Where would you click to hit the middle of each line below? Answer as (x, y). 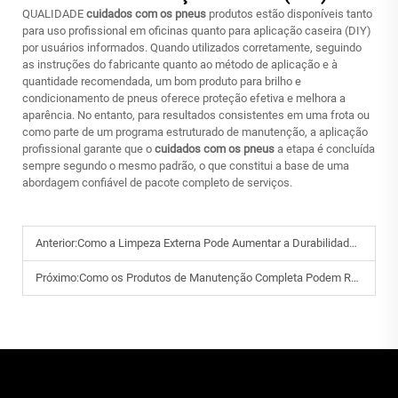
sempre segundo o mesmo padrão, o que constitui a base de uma (186, 166)
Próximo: (57, 278)
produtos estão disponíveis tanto (291, 14)
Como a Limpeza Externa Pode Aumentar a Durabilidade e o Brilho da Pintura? (213, 243)
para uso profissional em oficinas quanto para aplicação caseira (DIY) (197, 31)
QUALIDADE (54, 14)
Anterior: (56, 243)
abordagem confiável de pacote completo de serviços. (157, 183)
